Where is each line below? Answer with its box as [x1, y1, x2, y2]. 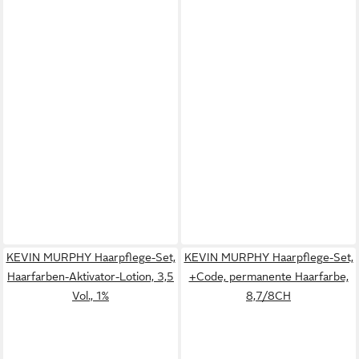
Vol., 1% [72, 289, 109, 303]
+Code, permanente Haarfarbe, [188, 270, 349, 284]
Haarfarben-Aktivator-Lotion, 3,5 [7, 270, 174, 284]
